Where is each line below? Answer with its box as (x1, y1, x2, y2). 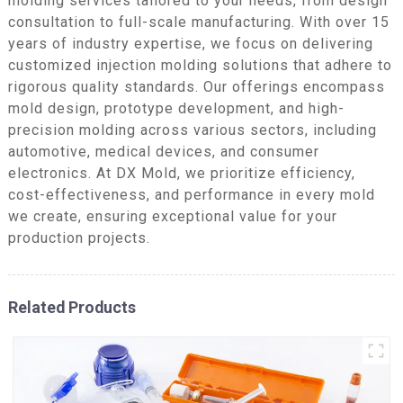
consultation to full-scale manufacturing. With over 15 (7, 13, 390, 31)
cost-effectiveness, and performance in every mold (7, 185, 375, 203)
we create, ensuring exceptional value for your (7, 207, 337, 225)
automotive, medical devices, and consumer (7, 142, 319, 160)
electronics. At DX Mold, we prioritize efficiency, (7, 164, 355, 182)
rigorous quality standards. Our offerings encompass (7, 77, 385, 95)
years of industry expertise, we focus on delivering (7, 34, 373, 52)
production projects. (7, 228, 150, 246)
